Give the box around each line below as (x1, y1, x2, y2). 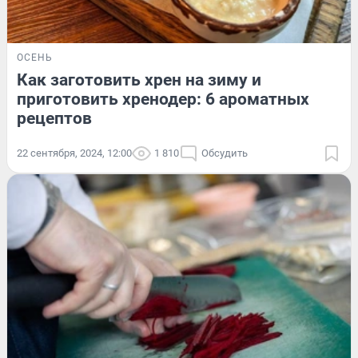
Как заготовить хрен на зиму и (17, 70, 261, 89)
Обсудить (201, 146, 248, 159)
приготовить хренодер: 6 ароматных (17, 89, 309, 109)
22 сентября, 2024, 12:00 (17, 146, 132, 159)
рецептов (17, 108, 92, 128)
